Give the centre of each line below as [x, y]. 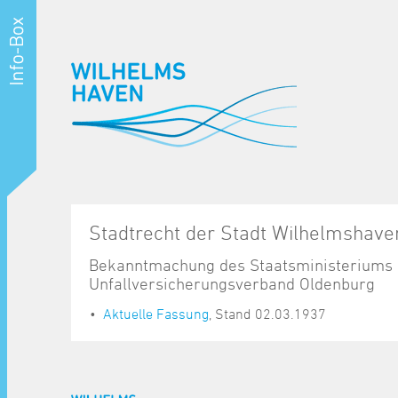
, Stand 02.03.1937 [267, 314]
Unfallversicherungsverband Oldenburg [232, 284]
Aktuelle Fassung [156, 314]
